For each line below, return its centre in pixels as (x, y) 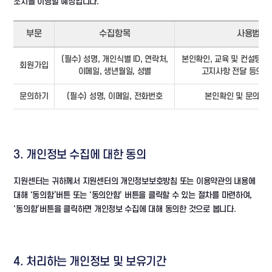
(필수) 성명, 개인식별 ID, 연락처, (115, 59)
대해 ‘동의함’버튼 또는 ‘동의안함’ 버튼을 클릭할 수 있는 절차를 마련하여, (133, 195)
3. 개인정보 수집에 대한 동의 (80, 155)
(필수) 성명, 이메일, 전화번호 (115, 96)
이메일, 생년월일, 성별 (115, 71)
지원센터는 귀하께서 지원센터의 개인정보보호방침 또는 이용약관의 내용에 (134, 181)
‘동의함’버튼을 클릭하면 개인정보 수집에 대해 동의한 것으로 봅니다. (125, 209)
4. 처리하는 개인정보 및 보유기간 (90, 262)
